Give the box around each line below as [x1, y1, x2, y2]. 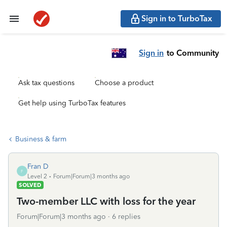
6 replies [112, 212, 140, 221]
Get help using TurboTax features [18, 99, 126, 107]
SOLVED [19, 181, 42, 188]
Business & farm [15, 135, 66, 143]
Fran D [27, 162, 49, 171]
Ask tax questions [18, 79, 74, 87]
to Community [167, 48, 219, 58]
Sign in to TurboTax [141, 14, 212, 23]
